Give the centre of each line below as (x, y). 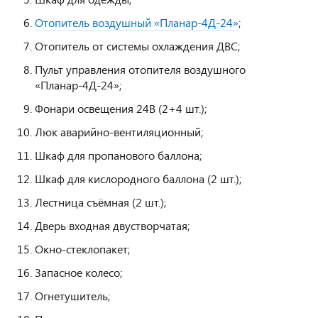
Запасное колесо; (78, 273)
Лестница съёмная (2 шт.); (100, 202)
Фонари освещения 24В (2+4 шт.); (121, 109)
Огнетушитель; (72, 296)
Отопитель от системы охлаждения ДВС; (137, 46)
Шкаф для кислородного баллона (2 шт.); (138, 179)
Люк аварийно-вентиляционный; (119, 132)
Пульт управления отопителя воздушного (140, 70)
